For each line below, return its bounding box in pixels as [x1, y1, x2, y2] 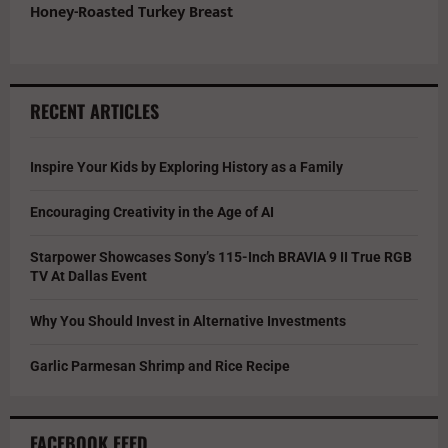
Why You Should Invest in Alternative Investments [30, 313, 346, 330]
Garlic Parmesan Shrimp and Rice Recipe [30, 358, 290, 375]
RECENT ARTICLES [30, 98, 159, 125]
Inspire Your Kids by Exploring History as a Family [30, 159, 343, 176]
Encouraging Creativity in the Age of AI [30, 204, 274, 221]
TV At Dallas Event [30, 268, 147, 285]
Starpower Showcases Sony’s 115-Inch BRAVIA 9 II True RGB [30, 249, 412, 266]
